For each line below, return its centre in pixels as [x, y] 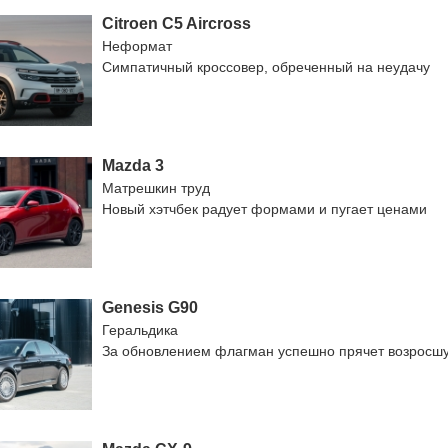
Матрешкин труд [156, 188]
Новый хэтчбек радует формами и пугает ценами [264, 209]
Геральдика [140, 330]
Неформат [137, 46]
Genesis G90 [150, 307]
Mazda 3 [133, 165]
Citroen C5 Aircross [176, 23]
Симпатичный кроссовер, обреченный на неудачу [266, 67]
